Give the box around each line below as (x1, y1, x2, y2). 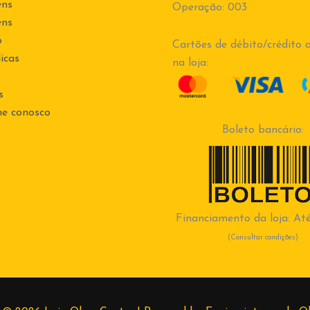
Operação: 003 (172, 2, 247, 14)
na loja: (172, 57, 208, 69)
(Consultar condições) (228, 234, 299, 241)
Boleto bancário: (222, 125, 304, 136)
